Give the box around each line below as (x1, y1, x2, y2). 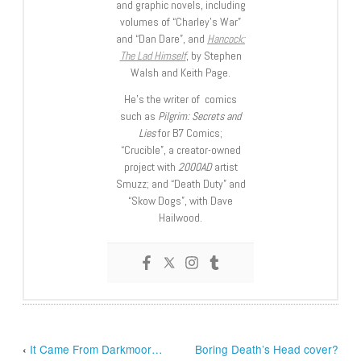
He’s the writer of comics (124, 91, 237, 106)
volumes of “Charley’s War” (120, 14, 241, 29)
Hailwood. (159, 210, 202, 225)
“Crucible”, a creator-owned (120, 142, 241, 157)
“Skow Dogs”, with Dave (128, 193, 233, 208)
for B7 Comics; (156, 125, 222, 140)
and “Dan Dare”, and (116, 31, 207, 46)
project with (123, 159, 178, 174)
